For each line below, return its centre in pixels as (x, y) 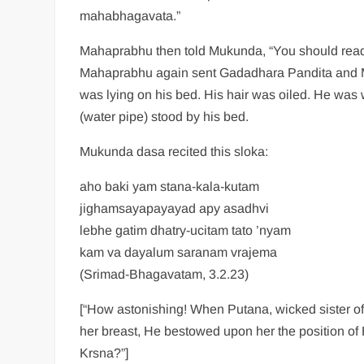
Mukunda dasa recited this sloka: (174, 151)
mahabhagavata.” (130, 15)
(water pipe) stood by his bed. (165, 116)
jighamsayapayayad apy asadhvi (175, 208)
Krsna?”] (104, 353)
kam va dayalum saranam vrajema (179, 252)
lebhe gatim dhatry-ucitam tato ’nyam (186, 230)
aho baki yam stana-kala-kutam (170, 186)
